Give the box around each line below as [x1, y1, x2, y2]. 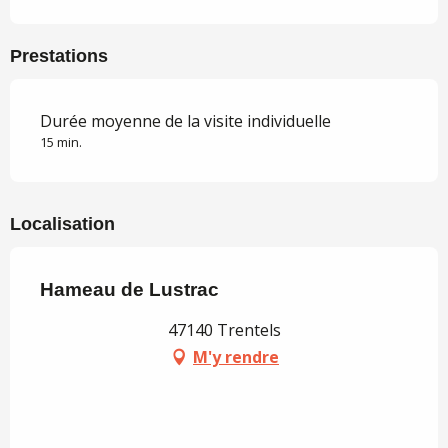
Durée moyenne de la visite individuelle [40, 110, 331, 133]
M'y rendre [193, 346, 279, 369]
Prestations [10, 46, 108, 67]
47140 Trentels [167, 319, 281, 342]
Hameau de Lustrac [40, 279, 219, 301]
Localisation [10, 214, 115, 235]
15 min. [40, 133, 82, 152]
